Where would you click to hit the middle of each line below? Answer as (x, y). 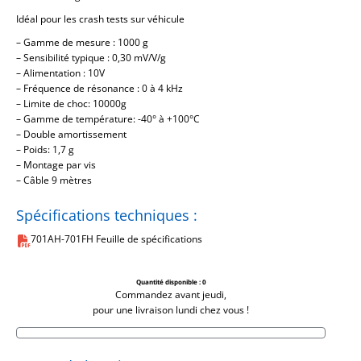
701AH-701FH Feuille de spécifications (117, 239)
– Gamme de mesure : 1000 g (82, 42)
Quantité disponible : (169, 281)
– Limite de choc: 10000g (71, 103)
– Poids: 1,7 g (45, 149)
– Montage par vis (56, 164)
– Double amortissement (71, 134)
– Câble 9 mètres (54, 180)
